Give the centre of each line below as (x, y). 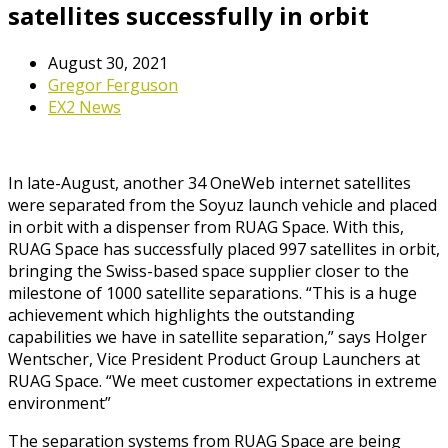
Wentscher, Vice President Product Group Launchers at (214, 358)
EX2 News (84, 106)
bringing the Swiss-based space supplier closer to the (208, 270)
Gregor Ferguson (113, 84)
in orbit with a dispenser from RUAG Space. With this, (206, 226)
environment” (59, 402)
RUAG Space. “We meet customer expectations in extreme (222, 380)
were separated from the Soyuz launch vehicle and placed (222, 204)
